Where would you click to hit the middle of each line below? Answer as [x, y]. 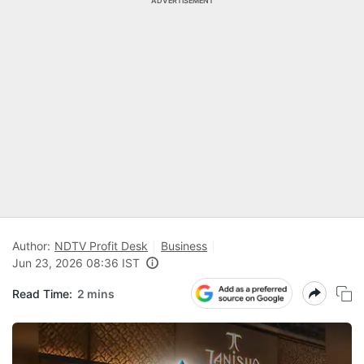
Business [184, 246]
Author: [31, 246]
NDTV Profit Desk [101, 246]
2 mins [96, 293]
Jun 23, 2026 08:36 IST [76, 263]
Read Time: [42, 293]
